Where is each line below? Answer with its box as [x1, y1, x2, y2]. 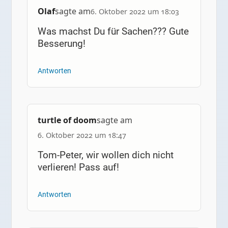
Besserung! [37, 37, 85, 49]
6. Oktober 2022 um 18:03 [90, 6, 179, 16]
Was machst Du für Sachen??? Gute [37, 25, 189, 37]
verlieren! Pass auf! [37, 161, 119, 174]
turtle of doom [37, 114, 97, 126]
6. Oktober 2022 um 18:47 [37, 130, 126, 140]
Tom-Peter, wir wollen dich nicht [37, 149, 174, 161]
